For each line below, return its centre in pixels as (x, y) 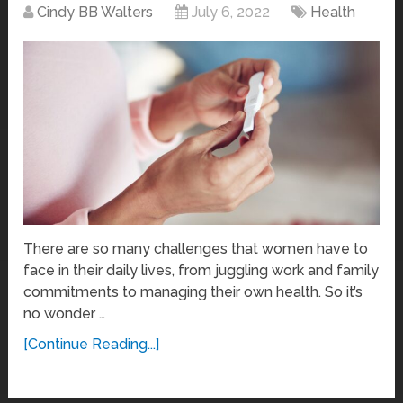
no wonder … (65, 313)
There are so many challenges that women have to (196, 248)
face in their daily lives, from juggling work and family (201, 270)
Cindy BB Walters (95, 13)
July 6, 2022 (231, 13)
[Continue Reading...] (92, 344)
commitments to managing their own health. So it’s (193, 291)
